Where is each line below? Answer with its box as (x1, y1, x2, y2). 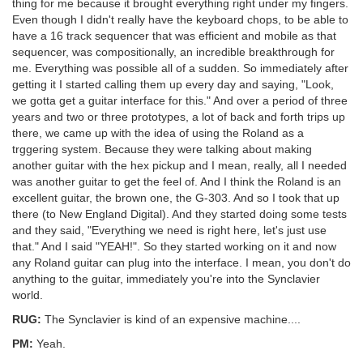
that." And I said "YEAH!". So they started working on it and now (12, 239, 336, 253)
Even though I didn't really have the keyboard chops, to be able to (12, 12, 348, 26)
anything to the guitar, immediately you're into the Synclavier (12, 271, 320, 285)
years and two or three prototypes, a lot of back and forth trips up (12, 109, 345, 123)
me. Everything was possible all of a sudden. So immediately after (12, 61, 348, 75)
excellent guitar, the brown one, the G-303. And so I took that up (12, 190, 340, 204)
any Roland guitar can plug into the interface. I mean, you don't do (12, 255, 351, 269)
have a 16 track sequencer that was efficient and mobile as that (12, 28, 336, 42)
